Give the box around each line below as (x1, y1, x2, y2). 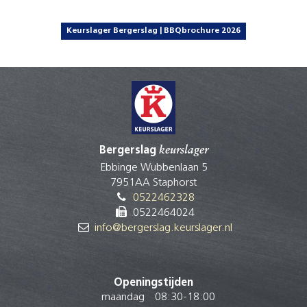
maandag (101, 291, 145, 303)
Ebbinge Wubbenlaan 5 (99, 162, 208, 173)
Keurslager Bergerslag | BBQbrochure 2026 (66, 27, 241, 35)
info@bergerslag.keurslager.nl (95, 222, 232, 234)
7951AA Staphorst (110, 177, 197, 188)
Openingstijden (114, 277, 193, 288)
